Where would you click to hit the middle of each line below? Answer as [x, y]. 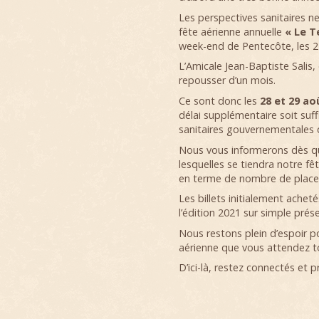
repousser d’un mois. [227, 80]
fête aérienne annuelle [231, 31]
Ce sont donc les [219, 100]
